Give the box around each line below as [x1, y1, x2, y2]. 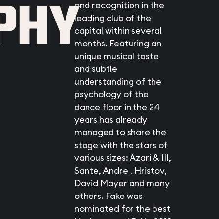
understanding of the [74, 76, 161, 87]
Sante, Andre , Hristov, [74, 165, 167, 176]
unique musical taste [74, 50, 159, 62]
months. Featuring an [74, 38, 161, 49]
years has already [74, 114, 147, 125]
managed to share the [74, 127, 166, 138]
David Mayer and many [74, 177, 170, 189]
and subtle [74, 63, 117, 74]
